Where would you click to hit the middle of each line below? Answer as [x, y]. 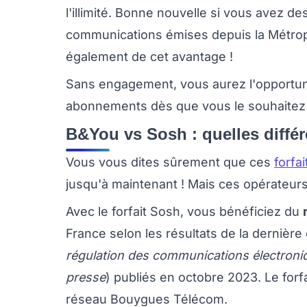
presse [86, 278]
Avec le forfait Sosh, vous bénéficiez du [184, 212]
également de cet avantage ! [149, 57]
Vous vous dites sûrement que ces [170, 162]
